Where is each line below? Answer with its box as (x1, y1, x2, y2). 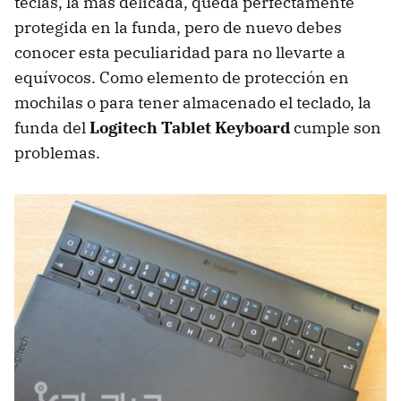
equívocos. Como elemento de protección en (14, 66, 349, 88)
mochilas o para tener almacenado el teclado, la (14, 91, 371, 113)
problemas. (14, 141, 100, 163)
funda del (14, 116, 90, 138)
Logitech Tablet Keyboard (90, 116, 290, 138)
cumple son (290, 116, 381, 138)
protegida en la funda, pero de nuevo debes (14, 16, 342, 38)
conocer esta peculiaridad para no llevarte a (14, 41, 346, 63)
